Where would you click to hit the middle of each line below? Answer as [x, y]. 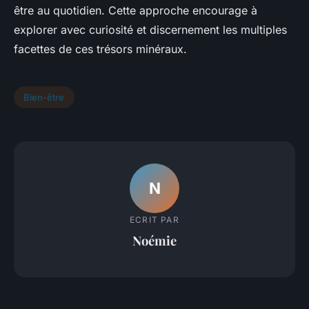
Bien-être [44, 98]
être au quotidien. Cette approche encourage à [136, 11]
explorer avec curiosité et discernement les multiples [150, 30]
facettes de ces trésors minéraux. [100, 49]
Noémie [154, 241]
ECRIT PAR [154, 220]
